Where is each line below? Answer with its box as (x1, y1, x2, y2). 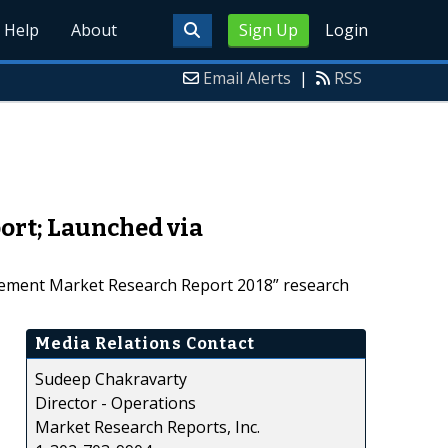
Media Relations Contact (35, 333, 255, 353)
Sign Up (238, 19, 298, 41)
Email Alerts (203, 67, 291, 89)
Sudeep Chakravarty (35, 367, 187, 390)
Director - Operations (35, 391, 196, 414)
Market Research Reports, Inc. (35, 415, 260, 438)
